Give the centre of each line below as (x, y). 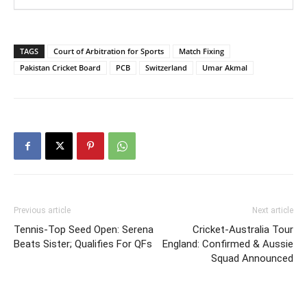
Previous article (42, 210)
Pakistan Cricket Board (60, 67)
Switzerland (166, 67)
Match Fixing (201, 51)
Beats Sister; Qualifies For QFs (83, 244)
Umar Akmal (225, 67)
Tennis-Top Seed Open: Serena (84, 230)
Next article (273, 210)
